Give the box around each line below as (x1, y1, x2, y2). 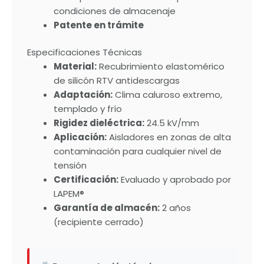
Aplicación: (54, 131, 107, 144)
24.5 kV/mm (144, 117, 199, 130)
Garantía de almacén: (54, 202, 160, 214)
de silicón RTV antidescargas (54, 74, 180, 87)
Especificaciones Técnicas (27, 46, 142, 59)
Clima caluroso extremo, (113, 88, 222, 101)
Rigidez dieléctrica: (54, 117, 144, 130)
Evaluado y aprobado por (118, 173, 231, 186)
